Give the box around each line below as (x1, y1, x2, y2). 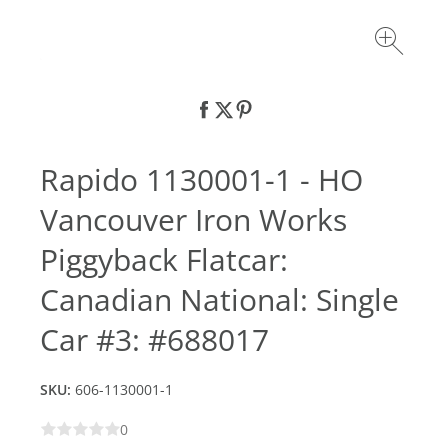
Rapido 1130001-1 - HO (40, 159, 363, 200)
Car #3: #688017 (40, 319, 269, 360)
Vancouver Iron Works (40, 199, 347, 240)
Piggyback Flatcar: (40, 239, 288, 280)
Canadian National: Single (40, 279, 399, 320)
